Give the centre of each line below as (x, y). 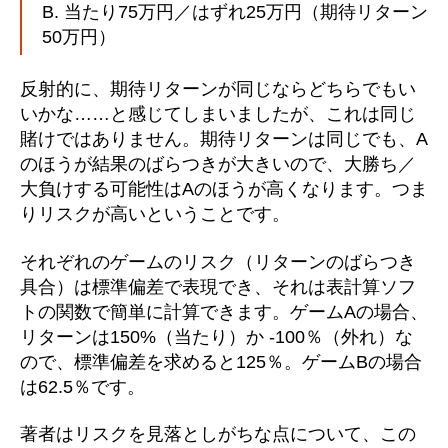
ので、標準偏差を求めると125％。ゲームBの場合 (221, 361)
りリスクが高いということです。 (155, 214)
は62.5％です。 (82, 386)
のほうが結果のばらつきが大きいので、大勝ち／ (218, 164)
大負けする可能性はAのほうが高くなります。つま (224, 189)
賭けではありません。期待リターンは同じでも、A (224, 139)
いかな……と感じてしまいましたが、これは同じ (218, 114)
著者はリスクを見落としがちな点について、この (218, 434)
